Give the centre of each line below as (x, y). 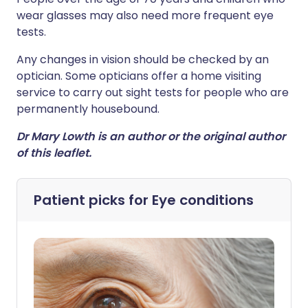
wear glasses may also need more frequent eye (145, 16)
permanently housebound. (88, 109)
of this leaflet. (54, 153)
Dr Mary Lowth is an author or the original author (151, 137)
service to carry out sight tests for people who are (153, 93)
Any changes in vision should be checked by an (143, 60)
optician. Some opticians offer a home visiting (139, 76)
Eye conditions (203, 200)
